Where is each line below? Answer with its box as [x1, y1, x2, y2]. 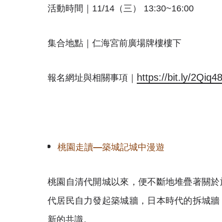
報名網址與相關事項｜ [48, 73, 137, 83]
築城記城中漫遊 [102, 142, 165, 152]
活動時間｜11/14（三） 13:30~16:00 [48, 3, 194, 13]
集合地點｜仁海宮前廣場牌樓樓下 [48, 38, 181, 48]
